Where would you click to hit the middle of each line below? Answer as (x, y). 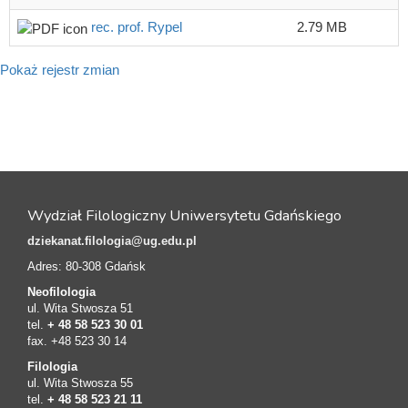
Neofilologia (61, 292)
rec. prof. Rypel (137, 27)
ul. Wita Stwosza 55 (80, 383)
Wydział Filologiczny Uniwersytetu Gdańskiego (184, 216)
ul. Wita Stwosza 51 (80, 309)
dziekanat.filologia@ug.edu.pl (112, 241)
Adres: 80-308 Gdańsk (87, 267)
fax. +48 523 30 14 (77, 342)
